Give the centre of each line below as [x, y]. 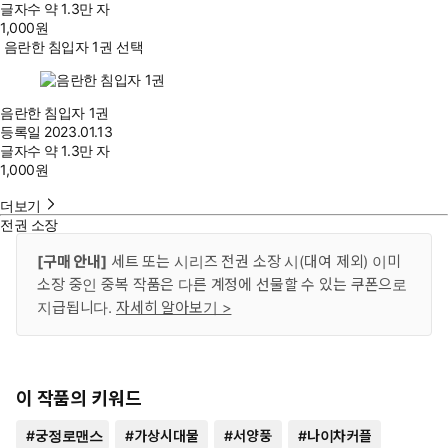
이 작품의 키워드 [79, 398]
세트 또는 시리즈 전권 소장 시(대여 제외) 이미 [253, 261]
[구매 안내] [72, 261]
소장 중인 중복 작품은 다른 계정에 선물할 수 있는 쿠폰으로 [222, 284]
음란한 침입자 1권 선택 [73, 46]
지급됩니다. [76, 307]
